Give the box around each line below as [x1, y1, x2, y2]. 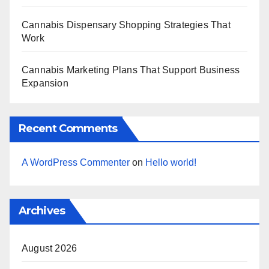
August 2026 [22, 243, 77, 254]
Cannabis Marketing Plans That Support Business [22, 64, 240, 75]
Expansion [22, 77, 68, 88]
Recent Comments [19, 122, 118, 136]
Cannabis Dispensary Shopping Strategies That [22, 19, 231, 30]
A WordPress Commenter [22, 157, 130, 168]
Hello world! [145, 157, 196, 168]
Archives [19, 204, 65, 218]
